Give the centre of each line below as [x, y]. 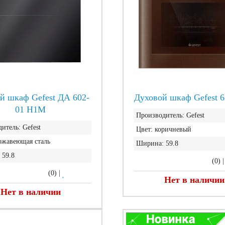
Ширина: [150, 143]
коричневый [173, 129]
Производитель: [160, 115]
